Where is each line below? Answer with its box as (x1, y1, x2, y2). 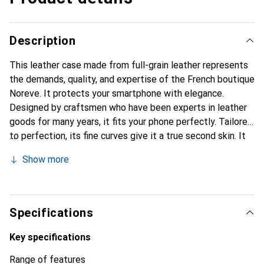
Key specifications (9, 232, 91, 243)
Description (9, 34, 76, 48)
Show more (22, 154, 69, 165)
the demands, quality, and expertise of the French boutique (9, 74, 255, 85)
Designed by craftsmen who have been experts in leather (9, 102, 247, 113)
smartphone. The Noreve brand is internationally (9, 159, 209, 170)
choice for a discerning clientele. (9, 187, 144, 198)
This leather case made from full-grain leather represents (9, 60, 248, 71)
